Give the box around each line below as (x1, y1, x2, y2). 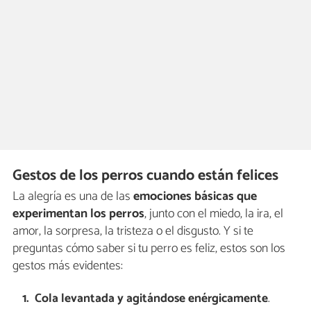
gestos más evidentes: (12, 255, 123, 277)
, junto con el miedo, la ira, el (144, 203, 283, 225)
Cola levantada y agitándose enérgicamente (35, 289, 269, 310)
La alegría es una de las (12, 186, 131, 208)
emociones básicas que (131, 186, 257, 208)
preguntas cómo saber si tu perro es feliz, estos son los (12, 238, 285, 260)
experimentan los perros (12, 203, 144, 225)
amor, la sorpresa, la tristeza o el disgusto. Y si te (12, 221, 253, 242)
